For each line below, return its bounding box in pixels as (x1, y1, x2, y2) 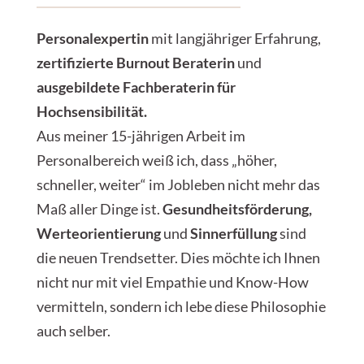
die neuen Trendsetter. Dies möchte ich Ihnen (36, 249, 320, 267)
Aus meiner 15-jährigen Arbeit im (36, 127, 245, 145)
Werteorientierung (36, 224, 161, 243)
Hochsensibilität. (36, 102, 147, 121)
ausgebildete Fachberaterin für (36, 78, 236, 97)
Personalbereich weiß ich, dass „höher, (36, 151, 277, 170)
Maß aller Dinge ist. (36, 200, 162, 219)
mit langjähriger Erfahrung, (148, 29, 321, 48)
